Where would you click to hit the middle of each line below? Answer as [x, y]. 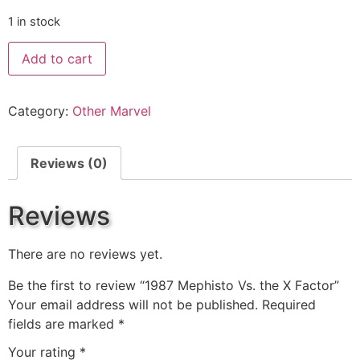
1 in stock [34, 21]
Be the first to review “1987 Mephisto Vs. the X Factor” [174, 285]
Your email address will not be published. [133, 304]
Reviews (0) [69, 164]
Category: [40, 111]
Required [289, 304]
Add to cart [57, 59]
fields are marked [63, 323]
